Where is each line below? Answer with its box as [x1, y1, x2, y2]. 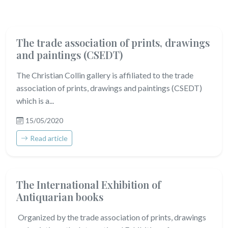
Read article [30, 134, 68, 142]
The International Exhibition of [16, 178, 161, 191]
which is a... [16, 96, 54, 105]
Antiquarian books [16, 190, 103, 204]
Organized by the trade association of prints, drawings [16, 212, 206, 222]
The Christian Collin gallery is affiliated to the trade [16, 70, 193, 80]
